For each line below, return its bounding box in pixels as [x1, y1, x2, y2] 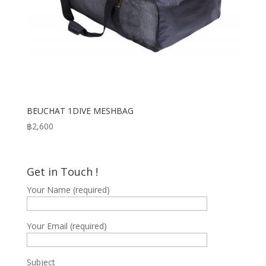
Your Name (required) [26, 183, 110, 195]
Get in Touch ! [26, 164, 98, 179]
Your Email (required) [26, 220, 107, 232]
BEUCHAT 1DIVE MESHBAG [26, 105, 134, 117]
